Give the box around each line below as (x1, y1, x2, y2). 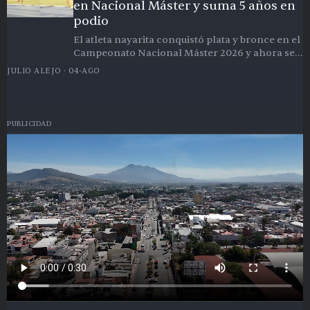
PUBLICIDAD (7, 119, 51, 129)
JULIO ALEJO (7, 66, 62, 77)
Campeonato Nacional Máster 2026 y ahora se (73, 47, 295, 60)
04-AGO (68, 66, 101, 77)
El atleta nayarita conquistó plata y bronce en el (73, 34, 300, 46)
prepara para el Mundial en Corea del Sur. (73, 60, 272, 73)
